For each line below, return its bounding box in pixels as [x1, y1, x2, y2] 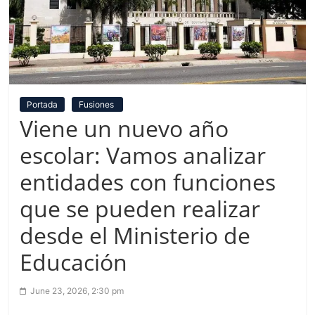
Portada [27, 99, 58, 110]
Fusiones [79, 99, 117, 110]
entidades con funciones [20, 167, 276, 198]
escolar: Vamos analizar [20, 140, 266, 171]
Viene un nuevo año [20, 113, 229, 144]
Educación [20, 247, 128, 278]
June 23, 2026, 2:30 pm [30, 285, 124, 297]
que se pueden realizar [20, 193, 261, 224]
